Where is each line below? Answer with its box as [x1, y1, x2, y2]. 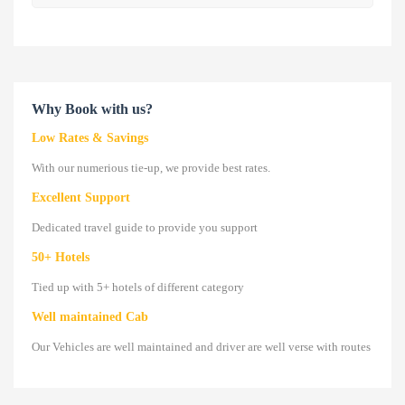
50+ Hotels [32, 250, 89, 264]
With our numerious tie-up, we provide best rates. [32, 160, 270, 174]
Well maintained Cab [32, 309, 148, 324]
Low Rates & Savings [32, 130, 148, 145]
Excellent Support [32, 190, 130, 204]
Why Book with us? [32, 100, 153, 117]
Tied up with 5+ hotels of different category [32, 279, 244, 294]
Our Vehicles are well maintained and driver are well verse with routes [32, 339, 371, 353]
